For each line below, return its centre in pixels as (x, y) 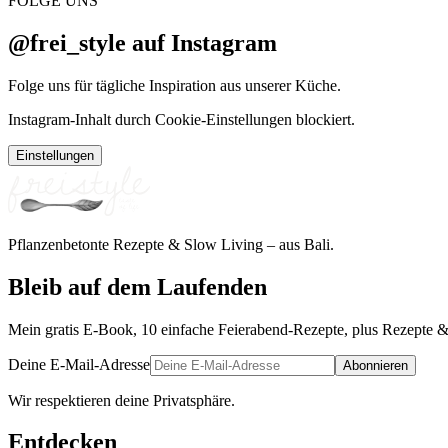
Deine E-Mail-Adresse (79, 364)
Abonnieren (375, 365)
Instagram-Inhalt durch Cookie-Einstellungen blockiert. (181, 119)
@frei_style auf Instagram (142, 42)
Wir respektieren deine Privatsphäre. (121, 400)
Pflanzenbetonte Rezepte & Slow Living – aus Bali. (171, 244)
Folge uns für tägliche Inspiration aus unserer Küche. (174, 85)
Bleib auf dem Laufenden (137, 286)
